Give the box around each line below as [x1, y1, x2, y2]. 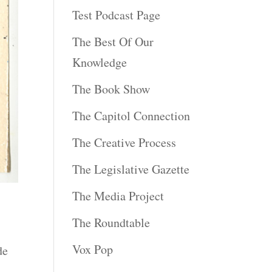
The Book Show [72, 80, 151, 97]
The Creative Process [72, 134, 177, 151]
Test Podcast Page [72, 6, 161, 23]
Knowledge [72, 53, 127, 70]
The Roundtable [72, 214, 151, 231]
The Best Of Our [72, 33, 154, 50]
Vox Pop [72, 240, 114, 257]
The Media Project [72, 187, 165, 204]
